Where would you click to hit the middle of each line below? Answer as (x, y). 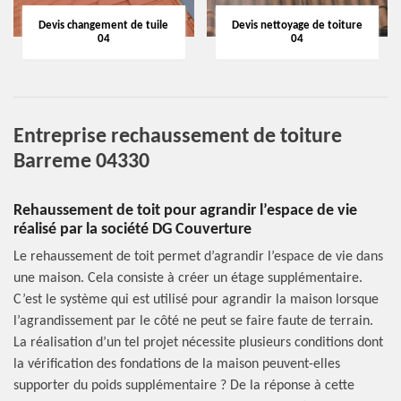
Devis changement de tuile (104, 26)
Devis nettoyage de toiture (297, 26)
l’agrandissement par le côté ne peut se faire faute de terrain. (193, 321)
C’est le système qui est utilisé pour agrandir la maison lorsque (196, 300)
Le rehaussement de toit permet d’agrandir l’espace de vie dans (198, 257)
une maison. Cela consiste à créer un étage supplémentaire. (188, 278)
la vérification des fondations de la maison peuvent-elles (177, 364)
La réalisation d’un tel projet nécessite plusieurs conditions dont (198, 343)
